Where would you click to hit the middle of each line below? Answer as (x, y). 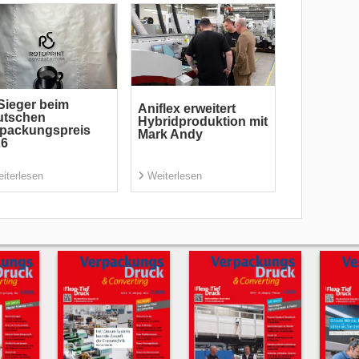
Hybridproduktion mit (202, 122)
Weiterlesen (174, 176)
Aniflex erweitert (186, 109)
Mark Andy (170, 135)
